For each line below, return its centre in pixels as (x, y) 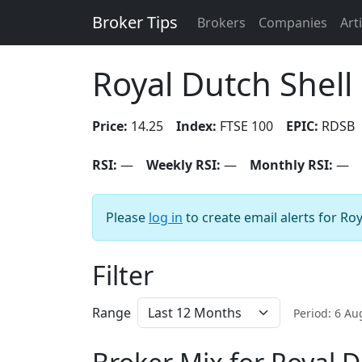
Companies (293, 23)
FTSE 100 (245, 126)
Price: (110, 126)
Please (127, 217)
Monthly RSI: (291, 165)
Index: (196, 126)
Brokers (221, 23)
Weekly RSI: (183, 165)
